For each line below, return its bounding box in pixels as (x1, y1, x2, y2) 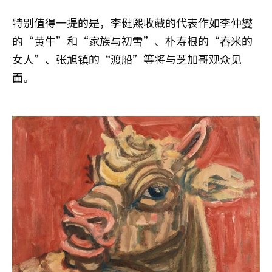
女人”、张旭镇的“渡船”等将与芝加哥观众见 (12, 50, 242, 67)
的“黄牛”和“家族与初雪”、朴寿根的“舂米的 (12, 32, 253, 49)
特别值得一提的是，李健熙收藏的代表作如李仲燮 (12, 14, 253, 30)
